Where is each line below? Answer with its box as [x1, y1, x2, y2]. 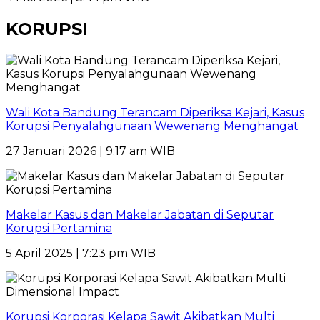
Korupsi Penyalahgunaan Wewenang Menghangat [6, 119, 299, 133]
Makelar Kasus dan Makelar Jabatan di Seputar [6, 207, 274, 221]
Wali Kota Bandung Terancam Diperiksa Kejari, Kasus [6, 105, 304, 119]
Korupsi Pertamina [6, 221, 112, 235]
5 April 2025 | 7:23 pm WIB [6, 246, 156, 260]
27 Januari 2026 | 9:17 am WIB [6, 144, 175, 158]
